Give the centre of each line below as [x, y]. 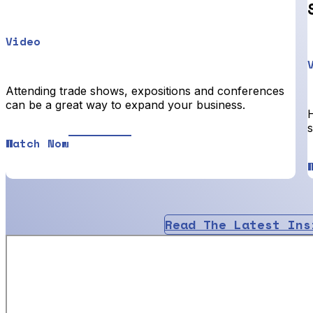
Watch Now [37, 144]
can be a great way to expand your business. [125, 105]
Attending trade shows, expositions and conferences [145, 91]
